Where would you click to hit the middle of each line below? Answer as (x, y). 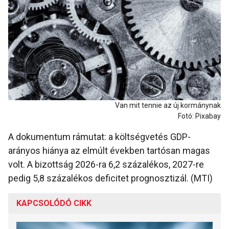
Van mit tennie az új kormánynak (168, 106)
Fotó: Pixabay (199, 116)
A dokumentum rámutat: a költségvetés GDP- (99, 137)
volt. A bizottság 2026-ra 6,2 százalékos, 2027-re (106, 165)
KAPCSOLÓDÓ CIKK (54, 203)
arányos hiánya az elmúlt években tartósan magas (109, 151)
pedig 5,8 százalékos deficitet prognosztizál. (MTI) (110, 178)
